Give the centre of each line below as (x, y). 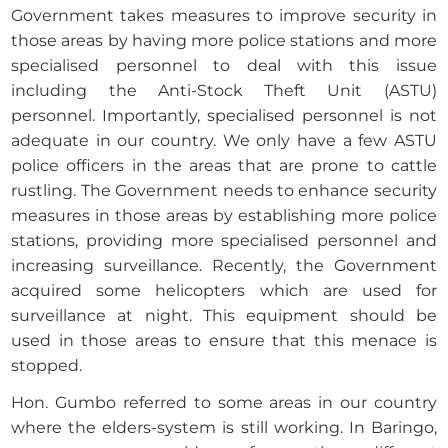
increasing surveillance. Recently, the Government (224, 266)
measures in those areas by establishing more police (224, 216)
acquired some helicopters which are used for (224, 291)
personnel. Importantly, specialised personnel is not (224, 116)
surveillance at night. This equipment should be (224, 316)
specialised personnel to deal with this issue (224, 66)
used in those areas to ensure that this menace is (224, 341)
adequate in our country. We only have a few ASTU (224, 141)
